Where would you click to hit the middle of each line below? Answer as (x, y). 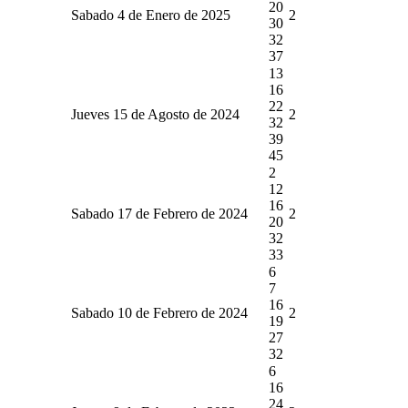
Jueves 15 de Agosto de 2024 (155, 114)
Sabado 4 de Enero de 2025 (151, 15)
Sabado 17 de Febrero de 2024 (159, 213)
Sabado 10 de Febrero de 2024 (159, 312)
